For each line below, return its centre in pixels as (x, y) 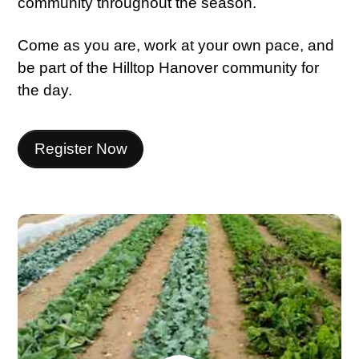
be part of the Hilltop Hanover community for (169, 68)
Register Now (81, 149)
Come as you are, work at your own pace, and (176, 46)
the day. (45, 91)
